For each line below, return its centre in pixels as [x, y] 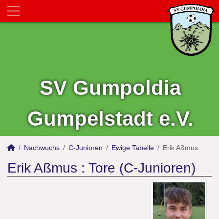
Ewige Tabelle [133, 148]
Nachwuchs [42, 148]
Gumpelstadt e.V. [110, 119]
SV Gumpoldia [110, 88]
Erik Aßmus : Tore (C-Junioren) [101, 168]
